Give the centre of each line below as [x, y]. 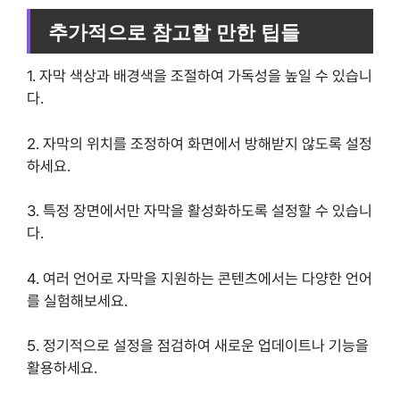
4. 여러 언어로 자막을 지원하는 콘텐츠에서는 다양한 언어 [200, 278]
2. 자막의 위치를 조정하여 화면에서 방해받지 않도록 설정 [200, 143]
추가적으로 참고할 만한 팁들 [174, 31]
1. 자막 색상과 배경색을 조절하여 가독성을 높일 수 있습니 [200, 76]
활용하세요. [62, 368]
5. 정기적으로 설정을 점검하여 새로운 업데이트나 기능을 [198, 346]
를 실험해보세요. [77, 300]
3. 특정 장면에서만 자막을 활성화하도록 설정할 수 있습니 [200, 211]
